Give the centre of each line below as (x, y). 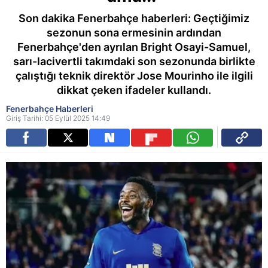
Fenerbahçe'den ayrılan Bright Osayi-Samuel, (134, 47)
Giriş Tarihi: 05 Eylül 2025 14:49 (58, 118)
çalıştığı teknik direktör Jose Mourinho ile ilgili (134, 76)
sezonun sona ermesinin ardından (134, 33)
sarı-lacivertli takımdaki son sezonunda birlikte (134, 61)
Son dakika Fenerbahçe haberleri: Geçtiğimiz (134, 18)
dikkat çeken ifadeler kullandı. (134, 90)
